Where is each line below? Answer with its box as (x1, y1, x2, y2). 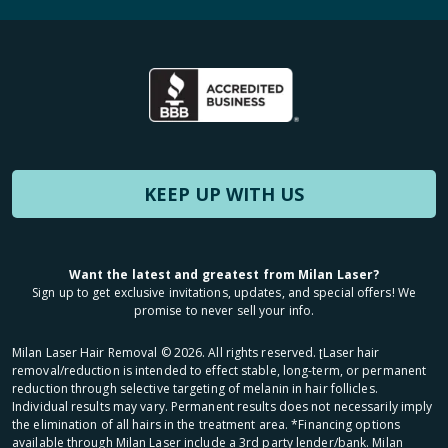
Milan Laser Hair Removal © (12, 344, 174, 362)
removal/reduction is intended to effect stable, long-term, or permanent (12, 362, 427, 380)
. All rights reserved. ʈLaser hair (202, 344, 380, 362)
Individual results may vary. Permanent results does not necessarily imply (12, 398, 433, 416)
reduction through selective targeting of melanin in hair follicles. (12, 380, 378, 398)
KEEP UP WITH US (144, 182, 304, 207)
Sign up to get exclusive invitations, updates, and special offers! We (32, 284, 416, 302)
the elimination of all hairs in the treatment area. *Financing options (12, 416, 401, 434)
